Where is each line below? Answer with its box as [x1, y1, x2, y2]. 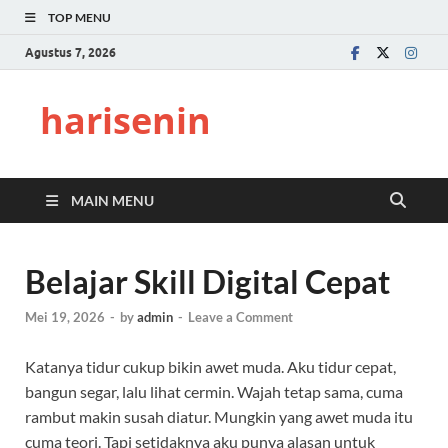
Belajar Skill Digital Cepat [25, 262, 390, 301]
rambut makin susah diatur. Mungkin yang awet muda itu [25, 407, 413, 427]
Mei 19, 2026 [25, 309, 105, 326]
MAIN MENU [71, 192, 154, 209]
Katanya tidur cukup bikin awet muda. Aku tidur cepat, [25, 357, 396, 377]
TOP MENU [48, 10, 111, 25]
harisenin [40, 96, 211, 145]
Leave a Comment [188, 309, 293, 326]
